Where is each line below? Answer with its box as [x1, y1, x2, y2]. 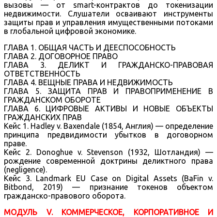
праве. [4, 139, 27, 148]
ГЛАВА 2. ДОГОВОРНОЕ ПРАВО [4, 51, 118, 61]
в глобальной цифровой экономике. [4, 26, 136, 35]
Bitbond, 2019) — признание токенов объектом [4, 182, 213, 191]
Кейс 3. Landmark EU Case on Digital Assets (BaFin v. [4, 173, 213, 183]
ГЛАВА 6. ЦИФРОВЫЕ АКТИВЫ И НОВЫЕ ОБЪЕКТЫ [4, 104, 213, 113]
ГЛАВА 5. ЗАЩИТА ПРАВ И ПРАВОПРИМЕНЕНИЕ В [4, 86, 213, 95]
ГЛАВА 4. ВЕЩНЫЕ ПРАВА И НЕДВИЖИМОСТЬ [4, 77, 173, 87]
